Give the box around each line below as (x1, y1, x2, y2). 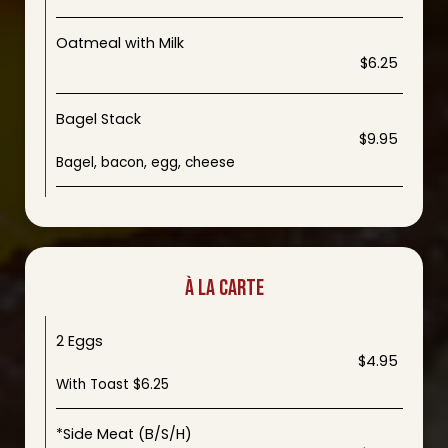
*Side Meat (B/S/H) (56, 424, 192, 444)
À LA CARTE (184, 275, 264, 302)
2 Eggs (56, 331, 103, 351)
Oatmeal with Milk (56, 33, 184, 53)
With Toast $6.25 (56, 375, 169, 394)
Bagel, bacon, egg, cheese (56, 153, 235, 172)
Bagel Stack (56, 109, 141, 129)
